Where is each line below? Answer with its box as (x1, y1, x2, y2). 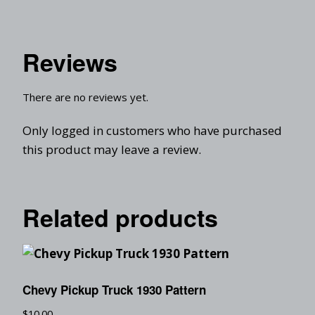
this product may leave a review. (22, 141, 201, 157)
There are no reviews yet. (22, 89, 148, 104)
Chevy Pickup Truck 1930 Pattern (22, 281, 206, 298)
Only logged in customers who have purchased (22, 122, 282, 139)
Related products (22, 200, 218, 234)
